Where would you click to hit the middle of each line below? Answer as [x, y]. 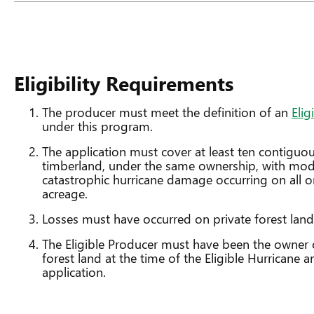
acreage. [65, 193]
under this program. [97, 126]
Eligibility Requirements [124, 83]
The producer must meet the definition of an [167, 112]
